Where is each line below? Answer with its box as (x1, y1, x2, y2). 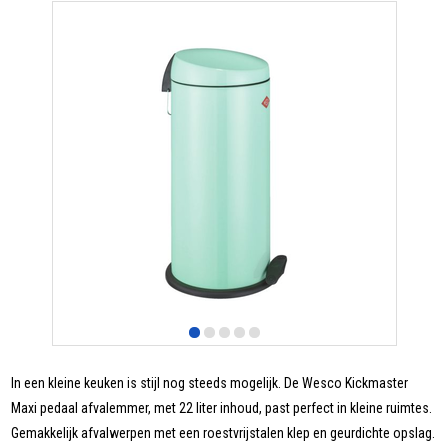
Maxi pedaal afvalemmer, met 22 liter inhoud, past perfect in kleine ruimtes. (11, 400, 433, 417)
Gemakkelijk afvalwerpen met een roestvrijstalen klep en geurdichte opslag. (11, 425, 436, 442)
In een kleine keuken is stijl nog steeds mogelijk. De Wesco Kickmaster (11, 375, 409, 392)
